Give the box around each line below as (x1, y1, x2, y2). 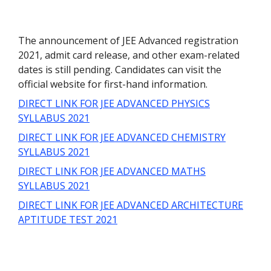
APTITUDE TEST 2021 (18, 212, 117, 226)
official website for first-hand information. (18, 77, 210, 91)
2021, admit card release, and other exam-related (18, 48, 240, 62)
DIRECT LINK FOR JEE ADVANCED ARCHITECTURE (18, 198, 243, 212)
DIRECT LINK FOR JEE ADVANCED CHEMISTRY (18, 130, 226, 144)
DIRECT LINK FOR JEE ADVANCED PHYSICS (18, 96, 210, 110)
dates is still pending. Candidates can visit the (18, 62, 221, 76)
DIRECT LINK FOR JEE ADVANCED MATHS (18, 164, 206, 178)
